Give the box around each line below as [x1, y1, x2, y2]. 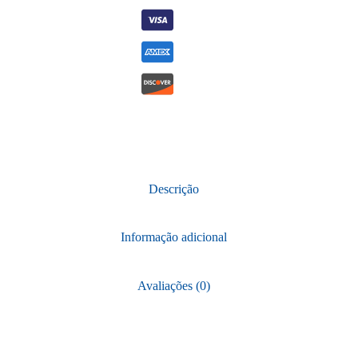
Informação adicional [120, 230, 227, 245]
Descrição [148, 181, 199, 196]
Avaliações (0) [137, 278, 210, 292]
